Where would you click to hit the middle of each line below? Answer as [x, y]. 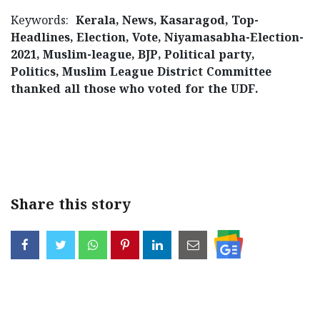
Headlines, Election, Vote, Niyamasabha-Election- [157, 39]
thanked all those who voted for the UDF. [134, 90]
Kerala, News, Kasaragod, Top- [167, 21]
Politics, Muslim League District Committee [141, 73]
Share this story [71, 206]
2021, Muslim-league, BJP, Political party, [132, 56]
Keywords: [43, 21]
